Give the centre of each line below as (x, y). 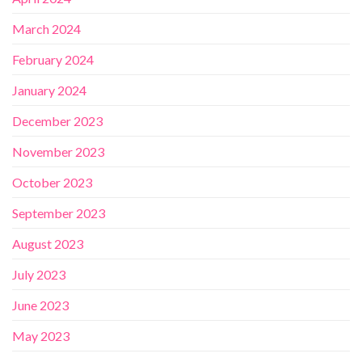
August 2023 (48, 244)
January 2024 (49, 90)
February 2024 (53, 60)
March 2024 (46, 29)
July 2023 (39, 275)
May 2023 (41, 336)
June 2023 (40, 305)
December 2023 (57, 121)
